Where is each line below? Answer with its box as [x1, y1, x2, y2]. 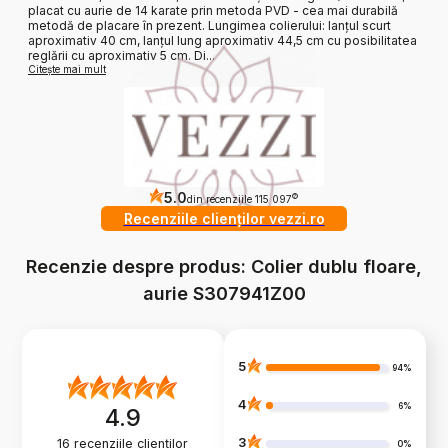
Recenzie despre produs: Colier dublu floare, [26, 255, 422, 277]
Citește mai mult [28, 63, 106, 76]
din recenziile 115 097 [186, 193, 292, 206]
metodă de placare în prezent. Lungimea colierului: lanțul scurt [28, 18, 391, 34]
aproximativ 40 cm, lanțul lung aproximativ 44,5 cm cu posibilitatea [28, 33, 417, 49]
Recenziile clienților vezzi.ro [123, 209, 325, 227]
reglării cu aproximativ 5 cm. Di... [28, 48, 215, 64]
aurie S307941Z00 [142, 282, 306, 304]
